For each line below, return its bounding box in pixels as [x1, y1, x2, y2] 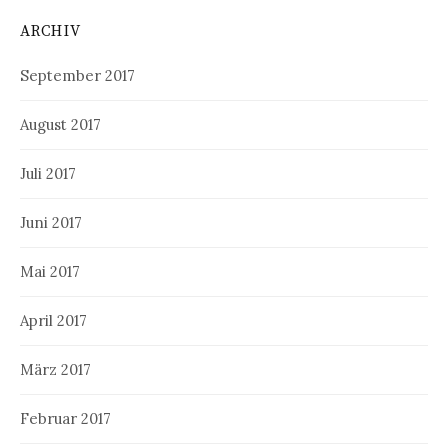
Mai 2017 [20, 261, 80, 281]
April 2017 [20, 310, 87, 330]
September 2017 [20, 65, 135, 85]
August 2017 [20, 114, 101, 134]
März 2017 [20, 359, 91, 379]
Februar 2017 [20, 408, 111, 428]
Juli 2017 [20, 163, 76, 183]
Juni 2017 [20, 212, 82, 232]
